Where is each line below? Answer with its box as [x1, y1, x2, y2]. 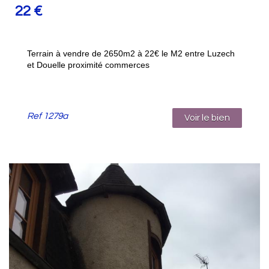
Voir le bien [184, 112, 230, 122]
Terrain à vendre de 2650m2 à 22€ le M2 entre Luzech [27, 48, 235, 58]
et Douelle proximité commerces [27, 59, 150, 70]
